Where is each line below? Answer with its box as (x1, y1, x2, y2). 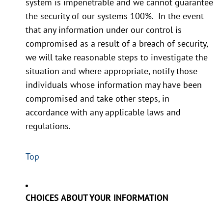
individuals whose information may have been (26, 79, 202, 91)
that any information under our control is (26, 24, 182, 36)
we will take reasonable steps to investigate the (26, 52, 208, 63)
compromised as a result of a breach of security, (26, 38, 208, 50)
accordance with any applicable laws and (26, 107, 181, 118)
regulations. (26, 120, 71, 132)
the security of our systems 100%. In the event (26, 10, 204, 22)
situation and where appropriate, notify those (26, 65, 197, 77)
